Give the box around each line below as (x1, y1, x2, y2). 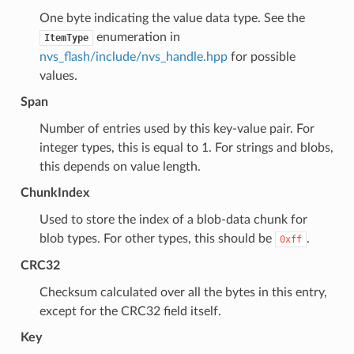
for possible (227, 50, 296, 63)
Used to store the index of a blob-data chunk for (39, 213, 307, 226)
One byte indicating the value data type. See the (39, 11, 305, 24)
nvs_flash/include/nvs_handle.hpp (39, 50, 228, 63)
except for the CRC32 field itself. (39, 304, 221, 318)
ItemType (43, 32, 88, 43)
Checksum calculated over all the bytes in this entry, (39, 285, 327, 299)
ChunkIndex (20, 186, 89, 199)
